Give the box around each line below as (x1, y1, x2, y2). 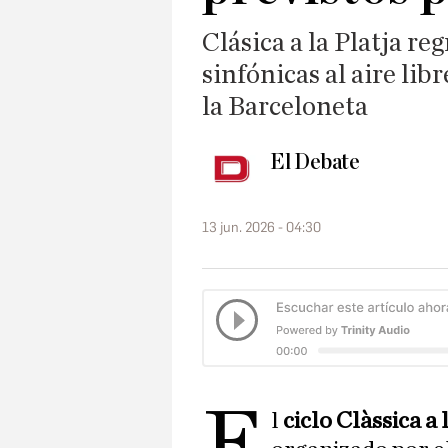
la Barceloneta (202, 93, 368, 121)
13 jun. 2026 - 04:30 (202, 219, 321, 237)
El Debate (270, 150, 360, 175)
